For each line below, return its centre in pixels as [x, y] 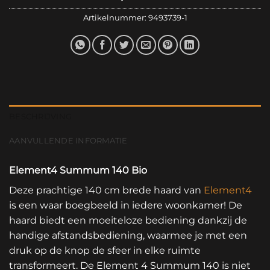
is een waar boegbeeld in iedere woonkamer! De [126, 206]
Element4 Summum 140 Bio [78, 171]
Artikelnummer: [115, 18]
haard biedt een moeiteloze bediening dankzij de [128, 221]
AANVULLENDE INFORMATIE [68, 141]
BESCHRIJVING [41, 117]
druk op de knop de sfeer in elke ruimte [105, 251]
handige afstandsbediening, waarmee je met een [128, 236]
